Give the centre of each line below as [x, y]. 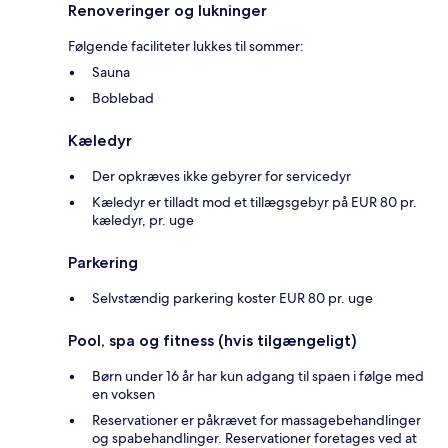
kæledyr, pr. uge [143, 220]
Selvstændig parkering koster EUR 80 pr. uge [232, 298]
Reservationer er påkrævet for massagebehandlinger [256, 420]
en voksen [123, 394]
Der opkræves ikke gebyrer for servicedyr [221, 176]
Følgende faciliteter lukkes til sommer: [186, 46]
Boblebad [123, 98]
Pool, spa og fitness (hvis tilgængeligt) [212, 341]
